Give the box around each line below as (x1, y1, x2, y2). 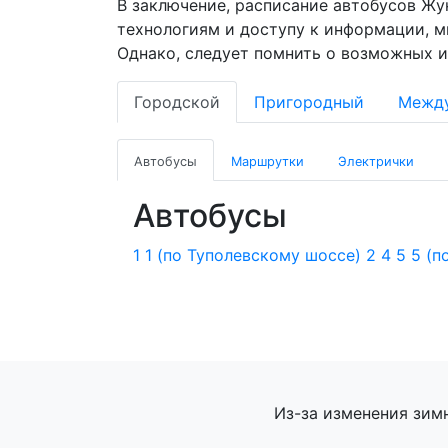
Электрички (338, 154, 414, 169)
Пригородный (254, 92, 364, 112)
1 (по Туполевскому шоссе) (145, 245, 361, 265)
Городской (134, 92, 220, 112)
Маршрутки (231, 154, 304, 169)
